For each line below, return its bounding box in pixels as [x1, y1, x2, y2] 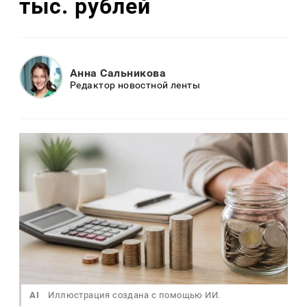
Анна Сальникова [70, 66, 167, 79]
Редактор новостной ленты [70, 79, 201, 90]
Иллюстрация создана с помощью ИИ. [46, 289, 221, 300]
